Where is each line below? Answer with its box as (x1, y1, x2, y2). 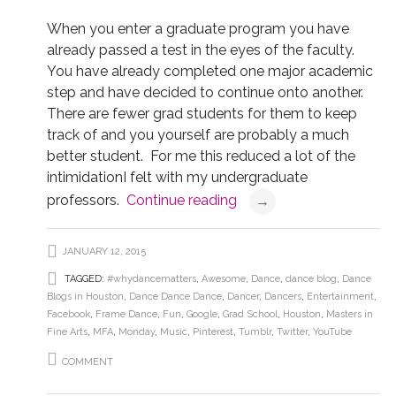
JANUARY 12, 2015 (61, 246, 146, 258)
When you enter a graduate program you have (46, 20, 349, 38)
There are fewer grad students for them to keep (46, 105, 357, 123)
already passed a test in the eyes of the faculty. (46, 42, 358, 59)
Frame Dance (95, 308, 157, 321)
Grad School (222, 308, 278, 321)
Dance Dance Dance (128, 291, 222, 303)
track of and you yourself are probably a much (46, 126, 349, 144)
